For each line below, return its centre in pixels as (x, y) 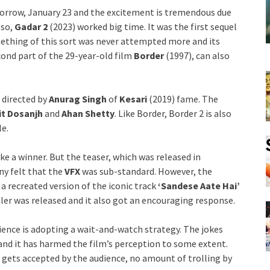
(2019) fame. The (184, 99)
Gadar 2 (31, 26)
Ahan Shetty (88, 113)
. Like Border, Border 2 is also (173, 113)
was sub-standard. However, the (147, 171)
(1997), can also (197, 55)
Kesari (134, 99)
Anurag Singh (78, 99)
